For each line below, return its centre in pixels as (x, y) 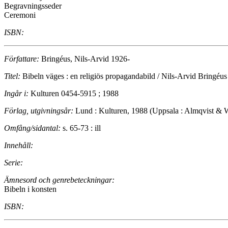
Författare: (22, 59)
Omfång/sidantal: (32, 128)
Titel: (12, 76)
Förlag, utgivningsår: (39, 111)
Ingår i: (16, 94)
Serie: (13, 163)
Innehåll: (19, 146)
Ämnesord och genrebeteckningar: (59, 180)
